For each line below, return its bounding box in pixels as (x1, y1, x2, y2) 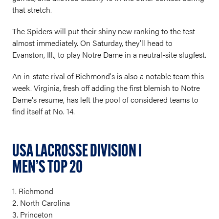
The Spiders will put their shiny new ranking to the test (12, 25, 195, 37)
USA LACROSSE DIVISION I (12, 143, 142, 161)
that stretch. (12, 4, 52, 16)
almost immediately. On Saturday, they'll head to (12, 37, 173, 49)
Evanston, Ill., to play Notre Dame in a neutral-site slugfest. (12, 49, 206, 61)
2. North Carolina (12, 197, 70, 209)
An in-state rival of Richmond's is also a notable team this (12, 70, 204, 82)
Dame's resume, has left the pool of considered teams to (12, 94, 198, 106)
